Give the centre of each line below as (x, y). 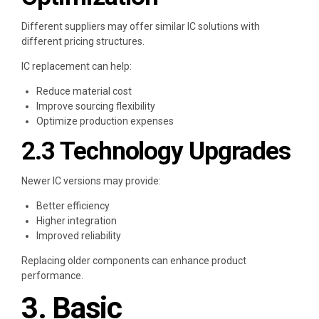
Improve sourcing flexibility (96, 106)
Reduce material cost (84, 91)
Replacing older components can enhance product (134, 260)
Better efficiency (73, 205)
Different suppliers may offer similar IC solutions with (141, 26)
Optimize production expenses (105, 121)
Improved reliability (79, 235)
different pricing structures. (83, 41)
